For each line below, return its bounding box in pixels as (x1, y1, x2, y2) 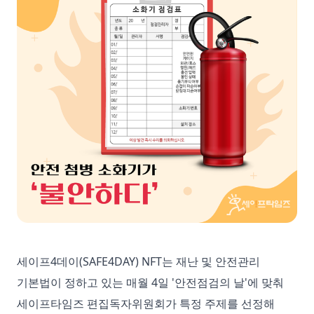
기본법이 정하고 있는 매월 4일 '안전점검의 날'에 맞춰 (17, 275, 284, 290)
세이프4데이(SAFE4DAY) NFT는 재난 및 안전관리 (17, 254, 260, 269)
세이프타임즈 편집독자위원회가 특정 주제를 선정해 (17, 296, 275, 311)
